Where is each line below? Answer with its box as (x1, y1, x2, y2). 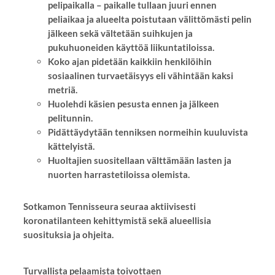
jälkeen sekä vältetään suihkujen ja (47, 27, 193, 39)
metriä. (47, 83, 77, 95)
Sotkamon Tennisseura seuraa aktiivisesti (23, 200, 196, 212)
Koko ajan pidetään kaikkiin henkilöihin (47, 55, 212, 67)
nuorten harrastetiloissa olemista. (47, 168, 190, 180)
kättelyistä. (47, 140, 95, 152)
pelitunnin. (47, 112, 93, 123)
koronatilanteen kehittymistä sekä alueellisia (23, 214, 211, 226)
